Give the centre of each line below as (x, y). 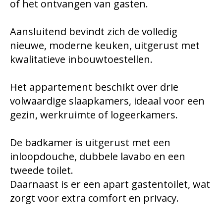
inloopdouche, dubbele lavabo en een (98, 157)
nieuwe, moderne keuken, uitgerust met (105, 46)
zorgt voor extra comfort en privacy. (94, 198)
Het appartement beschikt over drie (94, 87)
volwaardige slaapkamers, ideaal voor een (107, 101)
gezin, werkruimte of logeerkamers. (94, 115)
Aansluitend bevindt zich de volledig (94, 32)
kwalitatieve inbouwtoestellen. (81, 59)
